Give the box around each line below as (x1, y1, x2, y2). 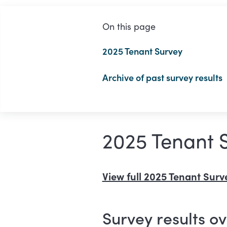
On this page (102, 20, 156, 33)
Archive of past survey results (102, 71, 222, 84)
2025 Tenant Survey (102, 45, 182, 58)
